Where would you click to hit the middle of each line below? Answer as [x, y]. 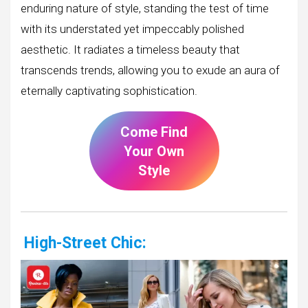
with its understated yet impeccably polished [132, 29]
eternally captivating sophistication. [109, 91]
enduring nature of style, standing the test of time [145, 9]
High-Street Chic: [85, 243]
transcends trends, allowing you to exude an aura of [150, 70]
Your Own [154, 151]
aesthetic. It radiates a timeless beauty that [130, 50]
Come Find [154, 132]
